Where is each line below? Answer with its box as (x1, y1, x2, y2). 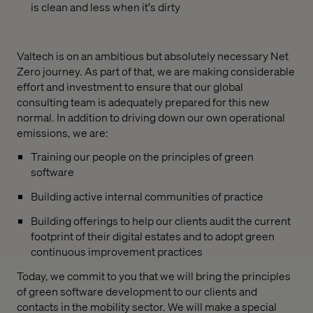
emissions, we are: (17, 124, 108, 140)
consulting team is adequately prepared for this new (17, 94, 270, 109)
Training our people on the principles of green (31, 149, 254, 164)
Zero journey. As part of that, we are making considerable (17, 63, 295, 78)
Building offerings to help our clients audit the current (31, 212, 291, 228)
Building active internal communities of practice (31, 189, 263, 204)
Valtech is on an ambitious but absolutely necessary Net (17, 48, 289, 63)
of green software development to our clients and (17, 283, 257, 298)
